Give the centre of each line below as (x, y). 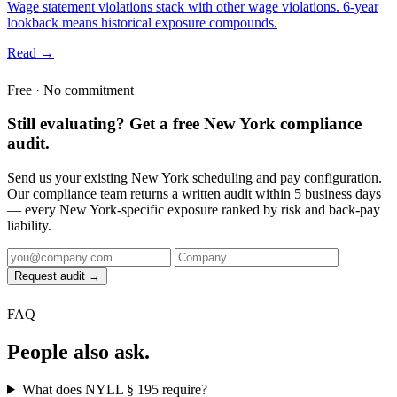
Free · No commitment (70, 90)
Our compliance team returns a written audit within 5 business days (194, 194)
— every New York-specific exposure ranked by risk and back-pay (194, 210)
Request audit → (57, 276)
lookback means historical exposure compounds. (142, 22)
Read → (31, 52)
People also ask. (78, 351)
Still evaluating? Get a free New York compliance (184, 124)
